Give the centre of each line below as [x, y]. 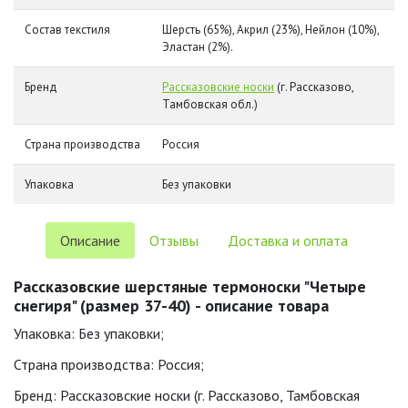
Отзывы [174, 240]
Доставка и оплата [288, 240]
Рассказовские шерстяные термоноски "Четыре [190, 286]
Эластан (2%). [198, 47]
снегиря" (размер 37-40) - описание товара [171, 306]
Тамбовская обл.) [210, 104]
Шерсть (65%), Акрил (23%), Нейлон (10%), [271, 30]
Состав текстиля [67, 30]
